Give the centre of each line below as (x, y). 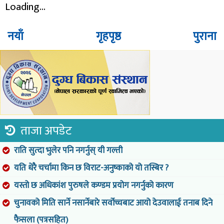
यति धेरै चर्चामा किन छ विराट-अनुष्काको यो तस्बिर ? (91, 168)
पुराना (205, 37)
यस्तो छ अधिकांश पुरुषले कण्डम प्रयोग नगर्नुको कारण (94, 186)
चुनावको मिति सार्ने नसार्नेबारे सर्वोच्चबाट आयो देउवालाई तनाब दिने (113, 203)
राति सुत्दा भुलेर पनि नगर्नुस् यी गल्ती (68, 151)
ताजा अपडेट (46, 131)
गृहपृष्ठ (108, 37)
